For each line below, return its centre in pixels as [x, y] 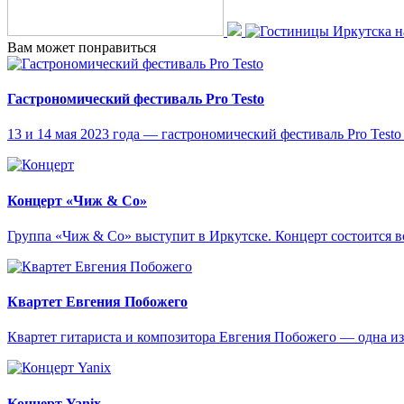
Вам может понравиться [82, 47]
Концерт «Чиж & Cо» [77, 200]
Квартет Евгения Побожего [97, 302]
